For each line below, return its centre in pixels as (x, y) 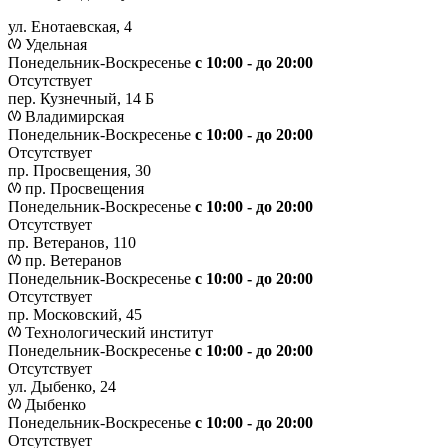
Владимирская (72, 116)
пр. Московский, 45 (75, 314)
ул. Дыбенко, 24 (62, 386)
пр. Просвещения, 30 (79, 170)
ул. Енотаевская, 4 (70, 26)
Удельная (54, 44)
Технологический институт (117, 332)
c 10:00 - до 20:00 (254, 206)
